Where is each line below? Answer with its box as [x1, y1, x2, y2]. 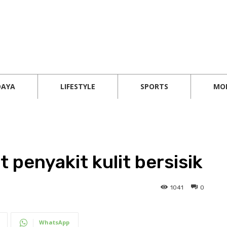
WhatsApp [39, 218, 69, 226]
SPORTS [140, 82, 168, 91]
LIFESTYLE [60, 82, 95, 91]
